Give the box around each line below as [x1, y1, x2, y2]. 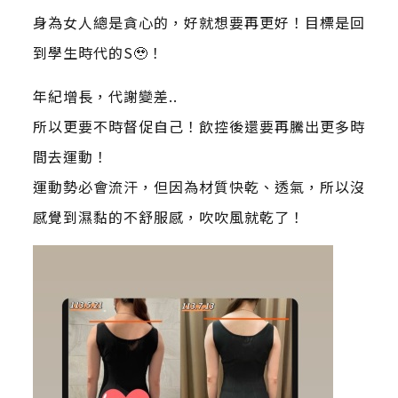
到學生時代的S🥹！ [32, 42, 163, 64]
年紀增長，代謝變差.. [32, 85, 178, 107]
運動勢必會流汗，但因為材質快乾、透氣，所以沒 [32, 176, 365, 198]
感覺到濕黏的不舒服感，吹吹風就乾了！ [32, 206, 305, 228]
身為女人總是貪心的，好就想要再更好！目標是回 [32, 12, 365, 34]
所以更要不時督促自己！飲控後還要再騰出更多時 [32, 115, 365, 138]
